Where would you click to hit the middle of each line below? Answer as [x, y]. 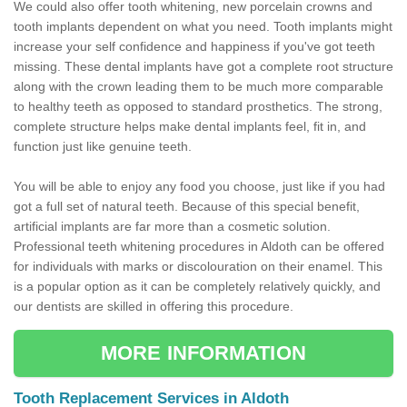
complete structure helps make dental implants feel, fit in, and [190, 127]
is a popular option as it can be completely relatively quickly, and [197, 287]
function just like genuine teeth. [103, 147]
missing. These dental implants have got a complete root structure [203, 67]
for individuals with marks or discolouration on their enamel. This [198, 267]
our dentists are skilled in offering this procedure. [154, 307]
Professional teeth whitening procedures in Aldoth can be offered [199, 247]
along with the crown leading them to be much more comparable [199, 87]
